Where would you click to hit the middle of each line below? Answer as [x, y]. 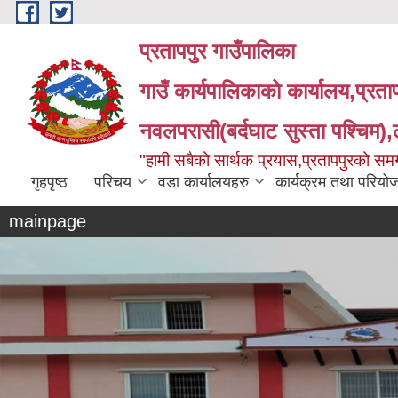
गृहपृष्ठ [49, 182]
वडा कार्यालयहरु [203, 182]
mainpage [48, 221]
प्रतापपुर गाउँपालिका [217, 51]
